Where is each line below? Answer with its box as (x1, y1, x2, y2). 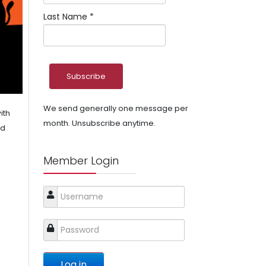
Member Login (43, 153, 119, 168)
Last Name (43, 11, 90, 23)
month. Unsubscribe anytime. (43, 118, 156, 129)
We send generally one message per (43, 103, 188, 114)
